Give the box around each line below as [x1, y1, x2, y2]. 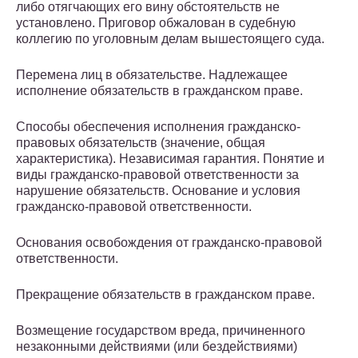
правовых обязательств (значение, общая [16, 136, 265, 150]
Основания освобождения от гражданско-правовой [16, 236, 322, 250]
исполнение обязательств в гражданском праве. [16, 84, 303, 98]
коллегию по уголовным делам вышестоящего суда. [16, 32, 324, 46]
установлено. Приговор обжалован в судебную [16, 16, 296, 30]
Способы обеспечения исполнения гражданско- [16, 120, 300, 134]
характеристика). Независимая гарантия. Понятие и [16, 152, 324, 166]
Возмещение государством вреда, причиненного [16, 324, 305, 338]
